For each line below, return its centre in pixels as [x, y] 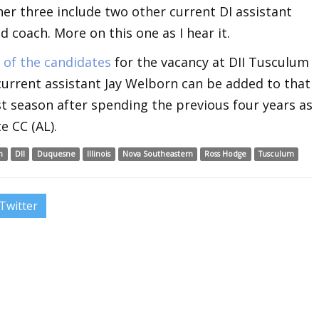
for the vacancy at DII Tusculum [212, 62]
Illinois [99, 153]
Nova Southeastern [157, 153]
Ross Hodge [226, 153]
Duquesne [56, 153]
